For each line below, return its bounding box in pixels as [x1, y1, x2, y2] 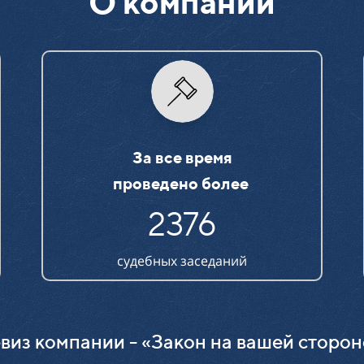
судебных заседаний [117, 252, 247, 270]
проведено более [112, 174, 249, 193]
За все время [132, 148, 232, 167]
